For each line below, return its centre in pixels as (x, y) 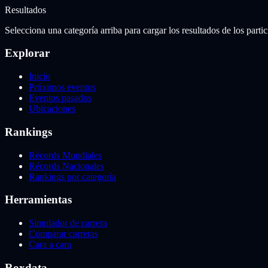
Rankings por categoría (72, 176)
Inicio (39, 77)
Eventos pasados (60, 98)
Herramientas (38, 200)
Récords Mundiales (65, 155)
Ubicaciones (52, 109)
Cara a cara (50, 244)
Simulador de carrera (68, 223)
